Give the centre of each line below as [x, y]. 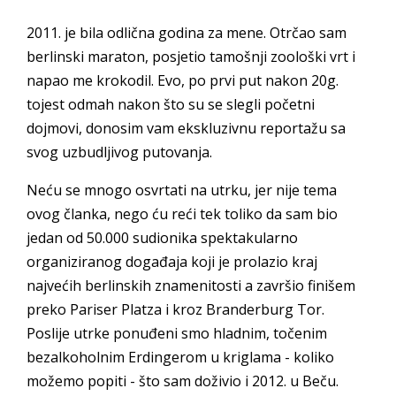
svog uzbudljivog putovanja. [119, 152]
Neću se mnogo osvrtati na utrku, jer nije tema [182, 190]
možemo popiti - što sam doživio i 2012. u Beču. [183, 381]
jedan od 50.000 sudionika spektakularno [162, 237]
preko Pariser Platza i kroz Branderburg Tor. [175, 309]
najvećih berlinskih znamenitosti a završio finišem [191, 285]
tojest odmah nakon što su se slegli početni [171, 104]
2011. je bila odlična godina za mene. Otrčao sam [187, 32]
